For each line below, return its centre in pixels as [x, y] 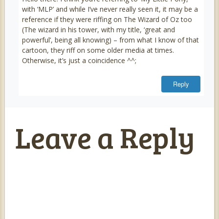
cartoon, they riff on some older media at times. [98, 50]
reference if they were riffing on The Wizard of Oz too [107, 20]
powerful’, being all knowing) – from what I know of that [110, 40]
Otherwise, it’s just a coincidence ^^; [79, 61]
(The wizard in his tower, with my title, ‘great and [98, 30]
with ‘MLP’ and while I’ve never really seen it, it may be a [110, 9]
